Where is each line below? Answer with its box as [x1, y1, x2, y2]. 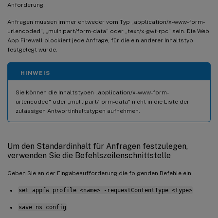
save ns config [18, 203, 66, 211]
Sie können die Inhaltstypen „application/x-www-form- [16, 89, 169, 96]
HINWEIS [20, 69, 50, 76]
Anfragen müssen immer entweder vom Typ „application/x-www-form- [7, 18, 205, 25]
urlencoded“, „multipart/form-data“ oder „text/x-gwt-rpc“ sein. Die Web [7, 27, 209, 35]
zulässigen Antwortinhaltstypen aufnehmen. [16, 107, 140, 114]
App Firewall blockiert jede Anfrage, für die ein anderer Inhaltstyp [7, 36, 193, 44]
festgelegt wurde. [7, 46, 57, 53]
